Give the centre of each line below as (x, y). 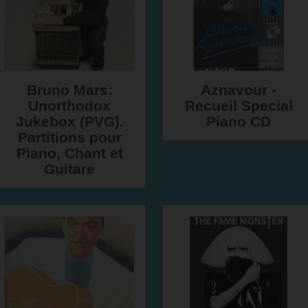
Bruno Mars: (69, 90)
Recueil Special (239, 106)
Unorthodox (69, 106)
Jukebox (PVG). (69, 121)
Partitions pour (69, 137)
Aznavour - (239, 90)
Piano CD (239, 121)
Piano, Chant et (69, 153)
